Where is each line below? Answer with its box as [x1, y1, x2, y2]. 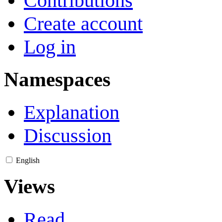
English [16, 156, 40, 165]
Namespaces [4, 68, 111, 91]
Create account [24, 12, 143, 35]
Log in [24, 35, 76, 58]
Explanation [24, 101, 119, 124]
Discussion [24, 124, 111, 147]
